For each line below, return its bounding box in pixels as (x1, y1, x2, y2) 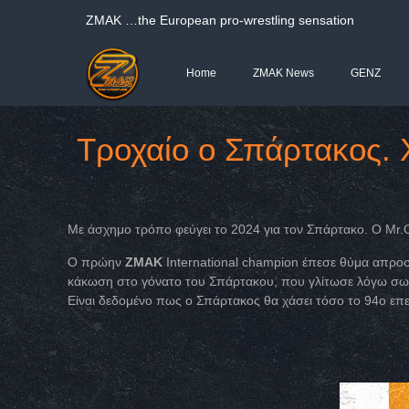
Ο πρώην (68, 255, 122, 269)
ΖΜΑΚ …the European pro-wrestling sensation (86, 13, 354, 27)
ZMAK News (253, 67, 314, 79)
